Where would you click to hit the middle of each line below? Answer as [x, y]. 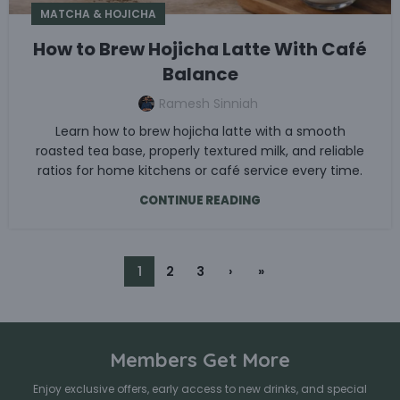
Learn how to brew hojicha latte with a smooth [200, 131]
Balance [200, 74]
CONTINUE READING [200, 200]
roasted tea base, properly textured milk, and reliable [200, 150]
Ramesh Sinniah [208, 103]
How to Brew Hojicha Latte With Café [200, 49]
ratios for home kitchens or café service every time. [200, 170]
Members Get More [200, 359]
